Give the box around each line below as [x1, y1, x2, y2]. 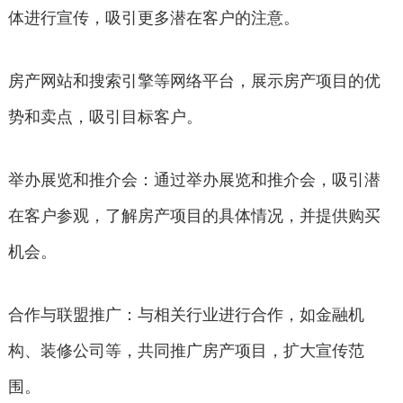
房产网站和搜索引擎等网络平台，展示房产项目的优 [7, 71, 381, 90]
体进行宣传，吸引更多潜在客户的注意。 [7, 8, 300, 27]
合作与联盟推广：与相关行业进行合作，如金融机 [7, 305, 364, 324]
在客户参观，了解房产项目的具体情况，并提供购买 [7, 206, 381, 225]
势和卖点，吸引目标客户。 [7, 107, 202, 126]
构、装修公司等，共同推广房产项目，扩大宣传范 [7, 341, 364, 360]
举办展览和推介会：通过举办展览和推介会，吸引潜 [7, 170, 381, 189]
